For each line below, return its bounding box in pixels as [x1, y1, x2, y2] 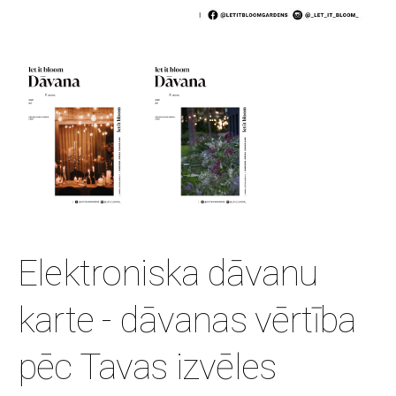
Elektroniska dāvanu [18, 251, 318, 294]
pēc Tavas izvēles [18, 345, 277, 388]
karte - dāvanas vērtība [18, 298, 356, 341]
